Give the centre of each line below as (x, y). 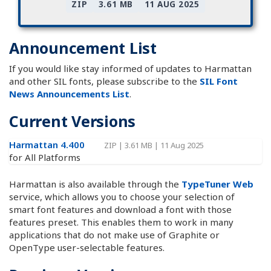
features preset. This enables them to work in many (121, 222)
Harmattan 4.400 (48, 145)
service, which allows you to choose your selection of (122, 196)
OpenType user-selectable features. (87, 247)
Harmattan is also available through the (95, 184)
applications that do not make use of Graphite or (114, 234)
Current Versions (72, 121)
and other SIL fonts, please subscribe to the (104, 81)
